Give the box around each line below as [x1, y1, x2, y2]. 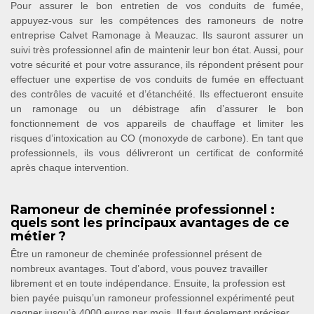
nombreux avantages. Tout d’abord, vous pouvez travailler [11, 263, 268, 274]
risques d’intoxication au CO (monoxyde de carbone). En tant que [11, 132, 303, 144]
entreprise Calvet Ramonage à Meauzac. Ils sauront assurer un [11, 29, 303, 41]
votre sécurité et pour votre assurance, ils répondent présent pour [11, 59, 303, 70]
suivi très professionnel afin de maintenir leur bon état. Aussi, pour [11, 44, 303, 55]
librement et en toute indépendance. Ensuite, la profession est [11, 278, 285, 289]
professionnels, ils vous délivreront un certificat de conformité [11, 147, 303, 158]
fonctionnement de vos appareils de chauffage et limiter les [11, 118, 303, 129]
